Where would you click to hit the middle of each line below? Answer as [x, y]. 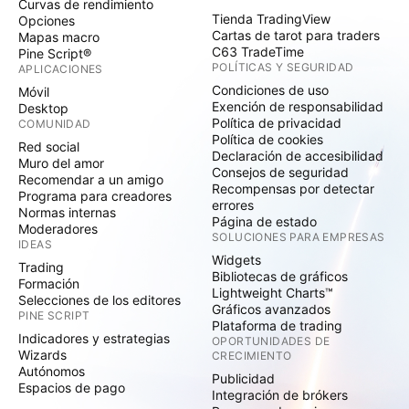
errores [233, 205]
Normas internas [67, 212]
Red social [49, 147]
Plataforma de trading [277, 325]
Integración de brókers [280, 395]
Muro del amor [61, 163]
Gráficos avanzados [271, 309]
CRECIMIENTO [252, 356]
